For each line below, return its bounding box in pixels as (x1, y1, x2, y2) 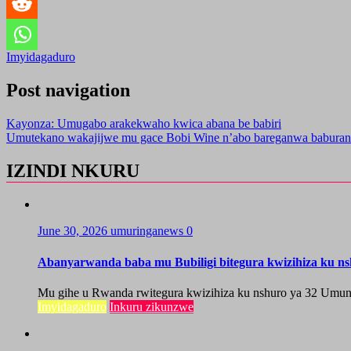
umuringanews (110, 224, 186, 238)
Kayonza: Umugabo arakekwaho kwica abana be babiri (6, 116, 281, 130)
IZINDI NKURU (6, 160, 139, 181)
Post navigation (6, 79, 130, 100)
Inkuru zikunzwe (110, 299, 194, 313)
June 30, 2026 (38, 224, 110, 238)
